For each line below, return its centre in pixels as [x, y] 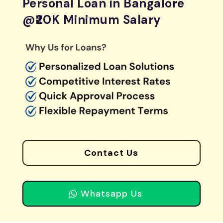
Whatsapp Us [111, 194]
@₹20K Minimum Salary [92, 19]
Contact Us [111, 153]
